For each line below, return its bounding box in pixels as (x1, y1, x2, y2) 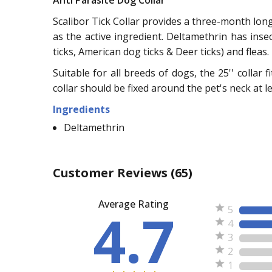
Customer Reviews (53, 165, 171, 182)
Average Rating (98, 197, 169, 211)
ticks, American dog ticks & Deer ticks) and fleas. (53, 45, 269, 59)
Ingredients (53, 103, 110, 117)
